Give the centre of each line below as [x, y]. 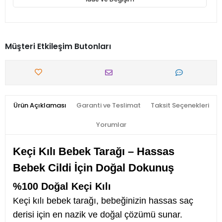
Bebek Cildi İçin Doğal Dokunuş [93, 168]
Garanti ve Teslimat [108, 105]
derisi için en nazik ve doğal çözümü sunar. [98, 215]
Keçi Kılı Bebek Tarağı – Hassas [94, 151]
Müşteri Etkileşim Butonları [58, 46]
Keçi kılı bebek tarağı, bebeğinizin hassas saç [103, 201]
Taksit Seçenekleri [180, 105]
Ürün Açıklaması [40, 105]
